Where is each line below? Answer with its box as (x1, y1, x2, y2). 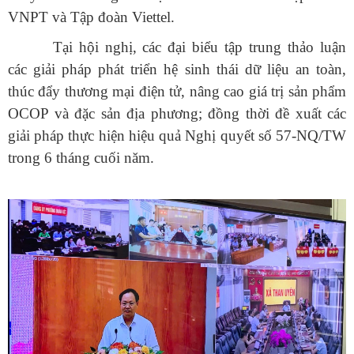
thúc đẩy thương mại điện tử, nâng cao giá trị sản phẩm (8, 82, 346, 100)
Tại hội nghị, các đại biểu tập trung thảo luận (52, 38, 346, 55)
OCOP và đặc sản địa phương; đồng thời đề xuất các (8, 104, 346, 122)
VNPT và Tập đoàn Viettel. (8, 8, 175, 25)
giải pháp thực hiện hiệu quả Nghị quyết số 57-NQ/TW (8, 126, 346, 144)
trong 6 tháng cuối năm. (8, 149, 154, 166)
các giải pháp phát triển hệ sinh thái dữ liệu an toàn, (8, 60, 346, 77)
